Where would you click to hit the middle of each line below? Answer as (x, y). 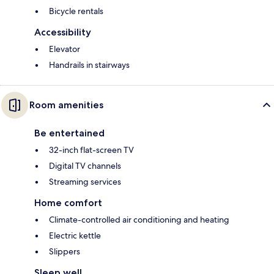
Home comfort (68, 203)
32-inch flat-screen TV (91, 150)
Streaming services (85, 182)
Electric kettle (75, 236)
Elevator (65, 49)
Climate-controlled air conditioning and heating (139, 220)
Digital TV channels (85, 166)
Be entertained (69, 133)
